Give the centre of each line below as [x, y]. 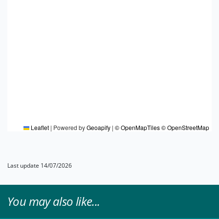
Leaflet [39, 128]
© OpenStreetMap [185, 128]
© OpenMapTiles [137, 128]
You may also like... [54, 201]
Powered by [69, 128]
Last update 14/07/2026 [40, 166]
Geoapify [99, 128]
